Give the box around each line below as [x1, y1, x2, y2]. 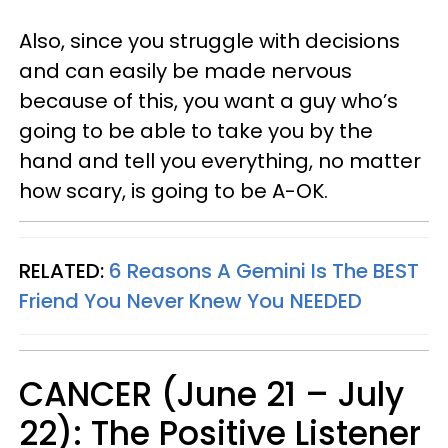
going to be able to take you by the [19, 116, 373, 145]
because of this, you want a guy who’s [19, 86, 398, 115]
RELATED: [19, 256, 109, 285]
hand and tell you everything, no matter [19, 146, 421, 175]
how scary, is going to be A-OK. [19, 176, 328, 205]
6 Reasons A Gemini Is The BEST [109, 256, 419, 285]
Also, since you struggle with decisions [19, 26, 400, 55]
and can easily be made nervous [19, 56, 352, 85]
